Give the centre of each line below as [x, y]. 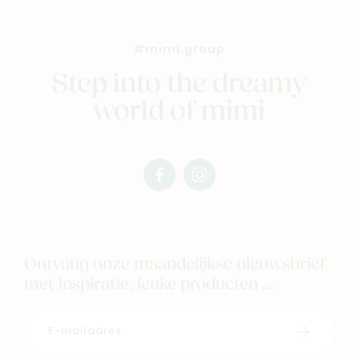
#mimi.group [179, 50]
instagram [226, 179]
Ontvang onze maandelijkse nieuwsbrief [175, 264]
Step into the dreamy [179, 85]
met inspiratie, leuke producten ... [149, 284]
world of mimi [179, 112]
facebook [184, 179]
